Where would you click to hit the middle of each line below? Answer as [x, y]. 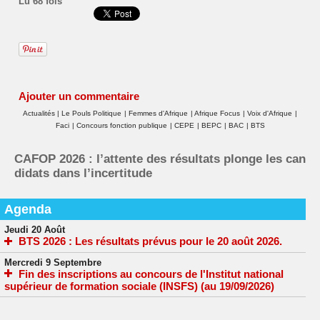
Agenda [28, 209]
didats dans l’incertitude [83, 174]
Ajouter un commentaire [79, 96]
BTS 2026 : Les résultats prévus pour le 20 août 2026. [150, 241]
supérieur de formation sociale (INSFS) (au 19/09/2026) [139, 286]
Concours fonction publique [121, 126]
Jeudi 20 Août [35, 230]
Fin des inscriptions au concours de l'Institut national [151, 274]
